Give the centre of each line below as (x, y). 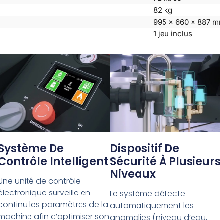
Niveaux (133, 174)
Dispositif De (144, 149)
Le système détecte (147, 194)
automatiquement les (151, 206)
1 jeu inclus (172, 33)
